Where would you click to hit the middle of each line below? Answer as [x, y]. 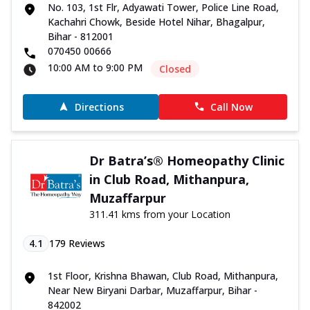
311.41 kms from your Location [159, 214]
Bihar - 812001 [81, 36]
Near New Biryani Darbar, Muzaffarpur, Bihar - [153, 290]
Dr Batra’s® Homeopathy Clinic [186, 160]
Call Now [231, 107]
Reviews [85, 243]
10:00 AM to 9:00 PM [95, 67]
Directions [99, 107]
